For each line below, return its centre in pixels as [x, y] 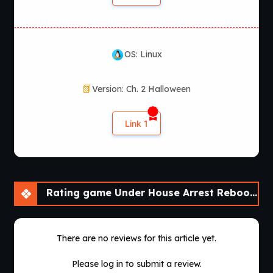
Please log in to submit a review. [136, 264]
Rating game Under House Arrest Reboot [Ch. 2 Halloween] [147, 193]
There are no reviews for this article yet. [136, 239]
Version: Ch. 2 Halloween [141, 89]
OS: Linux [143, 55]
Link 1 [136, 124]
